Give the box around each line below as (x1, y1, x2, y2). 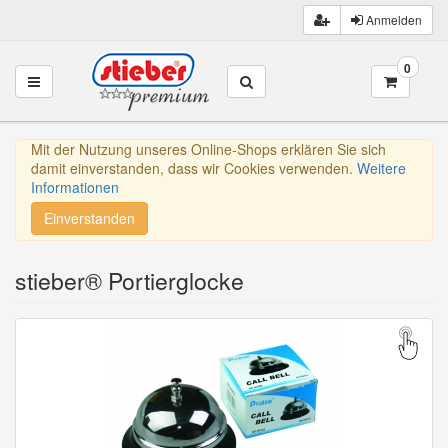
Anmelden (363, 11, 422, 28)
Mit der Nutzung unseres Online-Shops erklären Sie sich (31, 139, 386, 160)
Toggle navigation (27, 69, 139, 90)
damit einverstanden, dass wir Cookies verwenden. (31, 158, 357, 179)
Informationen (31, 177, 119, 198)
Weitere (357, 158, 406, 179)
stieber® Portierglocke (15, 264, 244, 298)
